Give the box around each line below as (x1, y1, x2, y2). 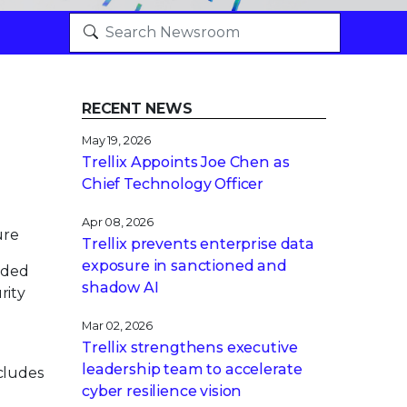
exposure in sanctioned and (82, 257, 287, 274)
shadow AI (82, 279, 159, 296)
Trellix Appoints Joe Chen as (82, 154, 290, 171)
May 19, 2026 (82, 134, 152, 147)
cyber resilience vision (82, 382, 243, 400)
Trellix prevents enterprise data (82, 235, 314, 253)
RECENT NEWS (82, 100, 193, 117)
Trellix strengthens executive (82, 339, 298, 356)
